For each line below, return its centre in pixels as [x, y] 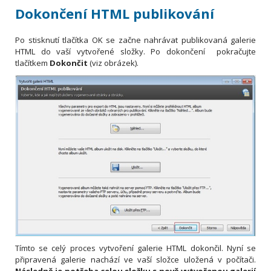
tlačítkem [32, 63]
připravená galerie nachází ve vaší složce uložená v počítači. [135, 259]
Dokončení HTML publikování [115, 14]
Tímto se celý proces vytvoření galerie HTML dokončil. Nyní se [135, 248]
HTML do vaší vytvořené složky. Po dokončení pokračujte [135, 52]
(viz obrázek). [113, 63]
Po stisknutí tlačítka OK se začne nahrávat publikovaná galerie [135, 40]
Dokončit [69, 63]
